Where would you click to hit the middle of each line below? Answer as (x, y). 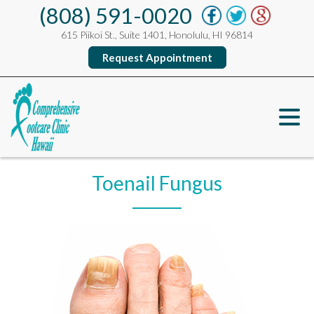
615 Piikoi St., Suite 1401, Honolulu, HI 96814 (157, 35)
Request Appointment (157, 57)
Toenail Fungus (157, 183)
